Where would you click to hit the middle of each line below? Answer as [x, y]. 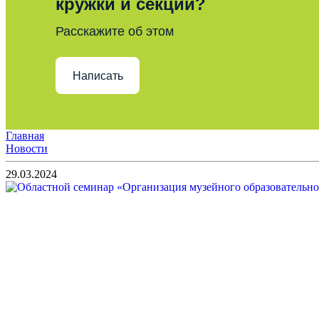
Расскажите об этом [115, 31]
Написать [98, 75]
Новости [27, 148]
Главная [25, 136]
